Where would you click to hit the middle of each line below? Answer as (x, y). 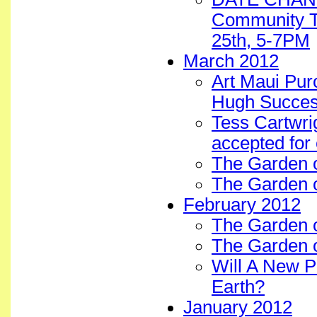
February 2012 (242, 204)
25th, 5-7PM (261, 40)
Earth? (238, 287)
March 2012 (231, 61)
